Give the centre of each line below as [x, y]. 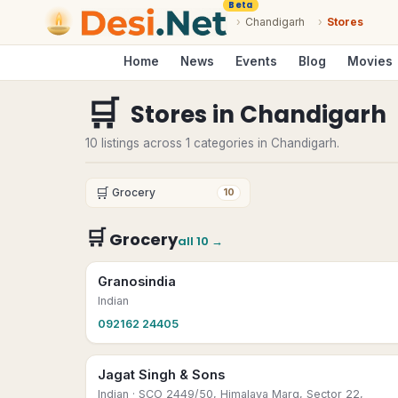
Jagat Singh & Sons [161, 374]
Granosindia [137, 281]
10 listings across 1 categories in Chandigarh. [212, 143]
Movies [370, 61]
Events [256, 61]
